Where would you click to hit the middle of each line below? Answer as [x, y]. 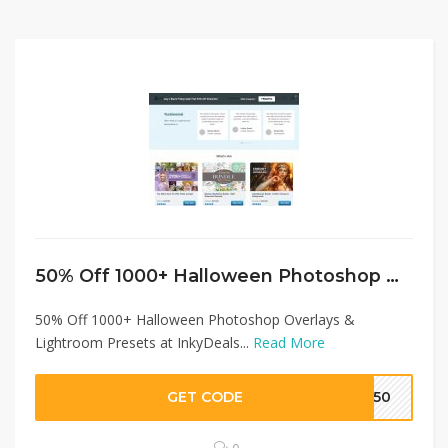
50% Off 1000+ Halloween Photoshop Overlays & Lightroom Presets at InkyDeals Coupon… [392, 275]
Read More [289, 342]
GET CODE [205, 397]
